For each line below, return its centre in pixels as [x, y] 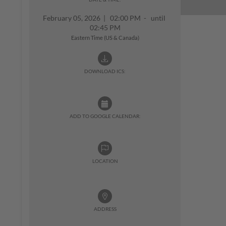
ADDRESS [105, 209]
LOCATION [105, 161]
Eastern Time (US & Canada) [105, 38]
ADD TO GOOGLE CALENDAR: [105, 116]
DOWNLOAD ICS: [105, 71]
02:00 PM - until [136, 18]
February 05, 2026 [73, 18]
